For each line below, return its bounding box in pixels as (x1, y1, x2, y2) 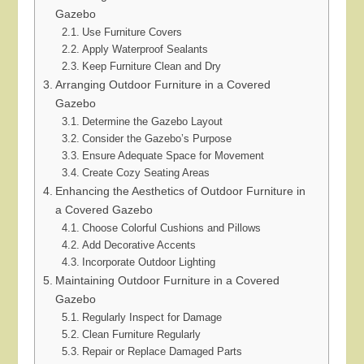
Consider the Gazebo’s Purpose (81, 132, 232, 145)
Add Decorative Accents (81, 239, 196, 251)
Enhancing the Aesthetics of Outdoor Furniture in (55, 184, 306, 197)
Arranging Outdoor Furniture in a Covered (55, 78, 271, 91)
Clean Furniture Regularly (81, 328, 201, 340)
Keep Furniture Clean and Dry (81, 60, 221, 72)
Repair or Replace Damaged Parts (81, 345, 242, 357)
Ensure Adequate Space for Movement (81, 149, 264, 162)
